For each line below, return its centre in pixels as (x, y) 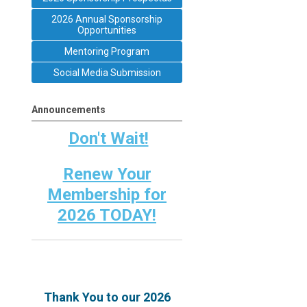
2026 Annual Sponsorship (107, 19)
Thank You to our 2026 (107, 297)
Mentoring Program (107, 51)
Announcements (69, 109)
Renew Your (107, 174)
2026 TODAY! (107, 215)
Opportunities (107, 30)
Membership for (107, 194)
